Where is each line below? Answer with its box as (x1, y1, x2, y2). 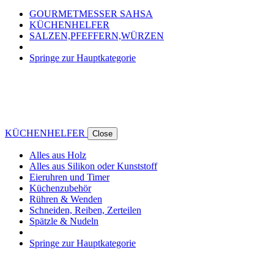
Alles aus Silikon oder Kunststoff (29, 160, 157, 171)
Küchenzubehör (29, 182, 91, 193)
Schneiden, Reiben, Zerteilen (29, 204, 141, 215)
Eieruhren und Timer (29, 171, 109, 182)
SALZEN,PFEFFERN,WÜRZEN (29, 30, 164, 41)
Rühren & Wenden (29, 193, 102, 204)
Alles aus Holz (29, 149, 86, 160)
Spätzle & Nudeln (29, 215, 98, 226)
